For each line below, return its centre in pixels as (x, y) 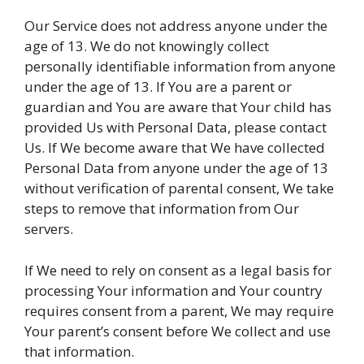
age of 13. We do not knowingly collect (147, 46)
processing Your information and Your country (173, 290)
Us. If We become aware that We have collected (175, 147)
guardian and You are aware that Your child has (178, 107)
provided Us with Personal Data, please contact (175, 127)
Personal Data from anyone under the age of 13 (176, 168)
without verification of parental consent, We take (179, 188)
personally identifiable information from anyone (180, 66)
